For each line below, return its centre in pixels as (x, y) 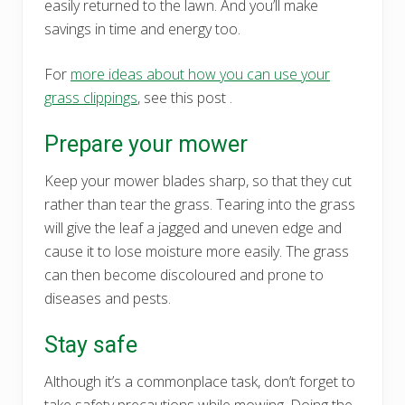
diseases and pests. (108, 298)
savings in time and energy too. (142, 28)
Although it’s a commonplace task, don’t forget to (200, 381)
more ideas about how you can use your (200, 74)
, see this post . (185, 97)
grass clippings (91, 97)
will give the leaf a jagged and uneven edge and (193, 227)
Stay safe (91, 344)
